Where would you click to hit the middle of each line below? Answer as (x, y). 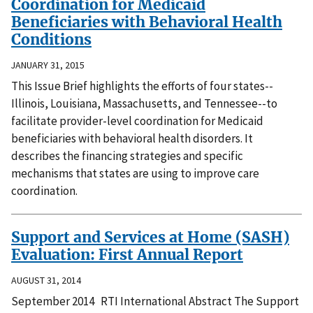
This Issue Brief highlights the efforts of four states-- (142, 86)
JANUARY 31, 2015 (48, 65)
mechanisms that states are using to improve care (135, 173)
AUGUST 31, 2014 (46, 280)
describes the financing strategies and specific (127, 155)
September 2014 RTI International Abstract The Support (155, 301)
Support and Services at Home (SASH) (150, 237)
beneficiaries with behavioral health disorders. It (132, 138)
